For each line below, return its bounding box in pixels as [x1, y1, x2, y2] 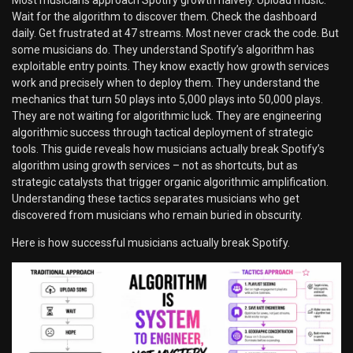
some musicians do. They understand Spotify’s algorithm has [12, 43, 314, 56]
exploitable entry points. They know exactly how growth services [12, 59, 329, 72]
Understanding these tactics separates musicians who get [12, 191, 299, 205]
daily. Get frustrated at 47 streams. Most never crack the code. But [12, 26, 339, 39]
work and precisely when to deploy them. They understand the [12, 76, 320, 89]
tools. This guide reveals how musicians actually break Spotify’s [12, 142, 325, 155]
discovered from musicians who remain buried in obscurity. [12, 208, 303, 221]
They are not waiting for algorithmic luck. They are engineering [12, 109, 321, 122]
